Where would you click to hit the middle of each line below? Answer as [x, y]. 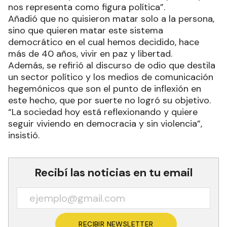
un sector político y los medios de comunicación [111, 77]
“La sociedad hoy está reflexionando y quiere [103, 112]
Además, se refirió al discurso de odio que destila [112, 65]
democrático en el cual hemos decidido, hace [104, 42]
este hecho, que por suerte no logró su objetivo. [109, 100]
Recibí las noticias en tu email [113, 172]
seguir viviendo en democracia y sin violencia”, [105, 123]
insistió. [24, 135]
